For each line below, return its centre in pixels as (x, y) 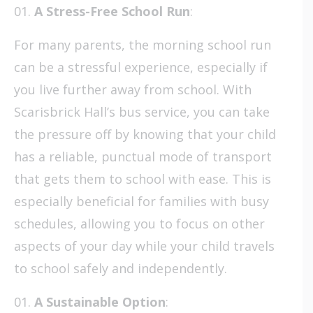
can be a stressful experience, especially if (141, 67)
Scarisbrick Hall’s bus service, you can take (142, 111)
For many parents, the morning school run (143, 44)
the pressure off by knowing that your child (145, 134)
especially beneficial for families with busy (141, 201)
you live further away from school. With (133, 89)
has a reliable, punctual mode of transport (143, 156)
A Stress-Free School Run (112, 11)
